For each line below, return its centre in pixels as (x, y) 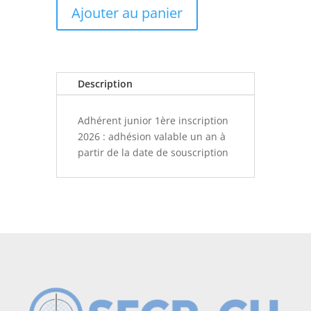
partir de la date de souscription (153, 153)
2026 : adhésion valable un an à (151, 137)
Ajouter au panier (127, 13)
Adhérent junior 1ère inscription (153, 121)
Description (105, 84)
